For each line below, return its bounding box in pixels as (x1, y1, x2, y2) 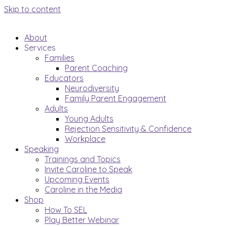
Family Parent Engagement (65, 93, 166, 103)
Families (45, 53, 74, 63)
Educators (45, 73, 84, 83)
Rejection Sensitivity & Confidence (65, 124, 192, 134)
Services (24, 43, 56, 53)
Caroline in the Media (45, 184, 122, 195)
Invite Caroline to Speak (45, 164, 132, 174)
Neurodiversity (65, 83, 119, 93)
